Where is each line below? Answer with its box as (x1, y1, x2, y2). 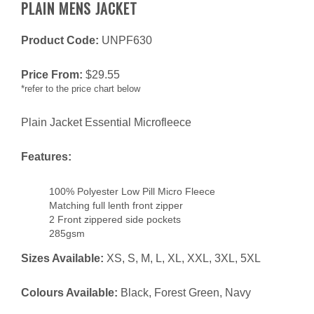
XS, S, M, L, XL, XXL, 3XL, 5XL (104, 252, 261, 265)
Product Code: (21, 34, 99, 47)
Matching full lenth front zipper (49, 200, 183, 212)
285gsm (49, 228, 85, 240)
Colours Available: (21, 287, 118, 299)
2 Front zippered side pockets (49, 214, 181, 226)
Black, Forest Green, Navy (118, 287, 251, 299)
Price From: (21, 69, 86, 81)
